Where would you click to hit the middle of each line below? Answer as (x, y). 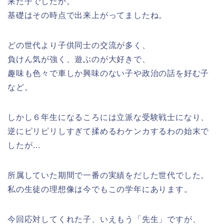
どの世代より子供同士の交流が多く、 (79, 45)
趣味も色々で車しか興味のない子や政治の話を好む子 (108, 73)
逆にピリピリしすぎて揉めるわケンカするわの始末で (108, 131)
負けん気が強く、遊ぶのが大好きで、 (79, 59)
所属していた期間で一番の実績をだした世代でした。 (108, 175)
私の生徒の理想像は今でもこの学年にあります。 (100, 189)
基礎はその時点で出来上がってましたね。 (87, 15)
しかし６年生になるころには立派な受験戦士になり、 (108, 117)
